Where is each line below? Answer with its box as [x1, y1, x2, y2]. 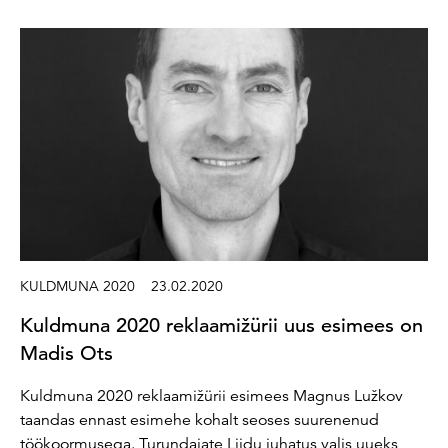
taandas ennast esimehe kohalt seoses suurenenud [20, 409, 379, 430]
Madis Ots [20, 340, 113, 366]
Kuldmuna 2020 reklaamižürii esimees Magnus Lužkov [20, 385, 403, 406]
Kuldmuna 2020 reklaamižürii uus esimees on [20, 312, 423, 338]
